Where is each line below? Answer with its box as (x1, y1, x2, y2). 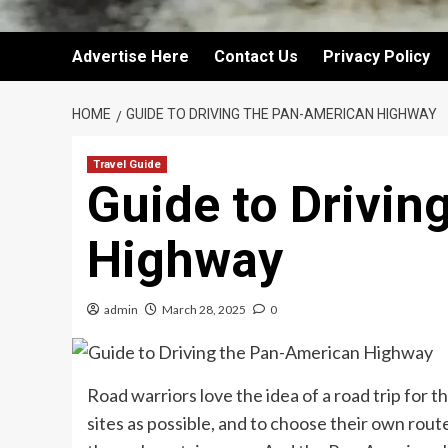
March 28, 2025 (162, 302, 246, 317)
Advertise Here (72, 47, 189, 66)
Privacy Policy (323, 47, 430, 66)
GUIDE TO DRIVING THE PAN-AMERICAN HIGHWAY (126, 106, 437, 122)
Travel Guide (93, 158, 161, 171)
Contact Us (214, 47, 298, 66)
